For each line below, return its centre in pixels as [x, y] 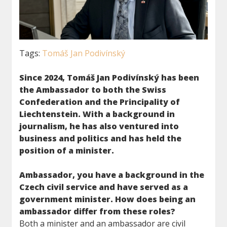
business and [47, 139]
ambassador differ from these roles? [98, 212]
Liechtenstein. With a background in [97, 114]
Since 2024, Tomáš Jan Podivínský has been [109, 78]
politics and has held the [129, 139]
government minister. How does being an [108, 199]
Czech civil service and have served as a [104, 187]
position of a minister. [67, 151]
